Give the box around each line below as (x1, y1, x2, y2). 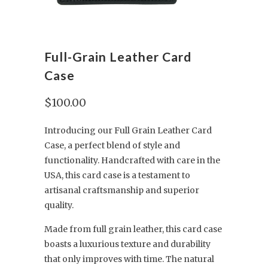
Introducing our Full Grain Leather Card (44, 125, 212, 136)
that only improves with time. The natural (44, 254, 214, 264)
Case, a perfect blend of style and (44, 140, 180, 151)
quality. (44, 200, 74, 211)
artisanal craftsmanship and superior (44, 185, 199, 196)
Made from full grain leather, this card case (44, 224, 222, 234)
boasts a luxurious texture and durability (44, 239, 211, 249)
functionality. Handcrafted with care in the (44, 155, 220, 166)
